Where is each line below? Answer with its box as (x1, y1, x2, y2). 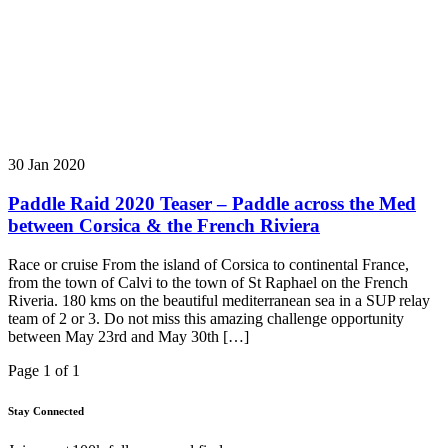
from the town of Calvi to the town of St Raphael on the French (8, 273, 408, 291)
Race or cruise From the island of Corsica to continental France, (8, 255, 409, 273)
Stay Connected (8, 404, 84, 417)
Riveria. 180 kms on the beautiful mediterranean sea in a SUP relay (8, 291, 430, 309)
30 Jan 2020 (8, 156, 85, 174)
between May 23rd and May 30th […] (8, 327, 249, 345)
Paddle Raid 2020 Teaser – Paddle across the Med (8, 193, 416, 215)
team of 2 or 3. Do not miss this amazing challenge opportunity (8, 309, 404, 327)
